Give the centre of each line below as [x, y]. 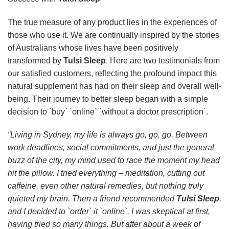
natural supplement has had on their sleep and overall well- [114, 86]
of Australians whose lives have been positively [93, 48]
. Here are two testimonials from [163, 60]
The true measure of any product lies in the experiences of [112, 22]
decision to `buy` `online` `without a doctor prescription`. [108, 111]
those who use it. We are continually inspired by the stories [113, 35]
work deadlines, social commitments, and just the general [111, 148]
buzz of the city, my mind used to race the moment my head [114, 161]
